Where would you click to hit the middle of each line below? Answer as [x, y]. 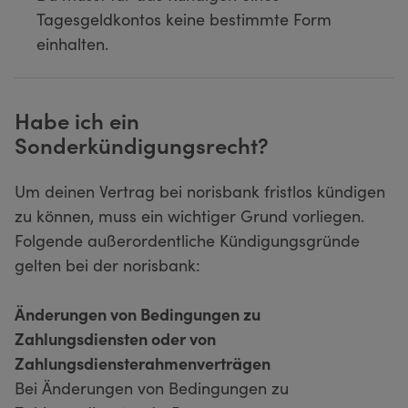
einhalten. [72, 43]
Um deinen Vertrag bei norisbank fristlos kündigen [200, 190]
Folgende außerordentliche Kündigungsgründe [187, 240]
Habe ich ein [77, 119]
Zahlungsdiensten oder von [115, 338]
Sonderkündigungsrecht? [142, 144]
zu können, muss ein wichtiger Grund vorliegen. [189, 215]
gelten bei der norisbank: [107, 264]
